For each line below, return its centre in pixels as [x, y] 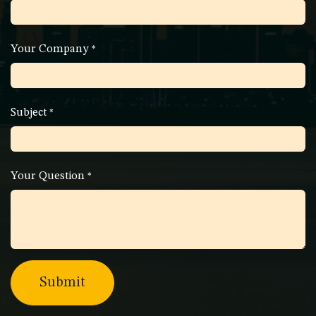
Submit [62, 282]
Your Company [50, 49]
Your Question [48, 176]
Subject [29, 113]
